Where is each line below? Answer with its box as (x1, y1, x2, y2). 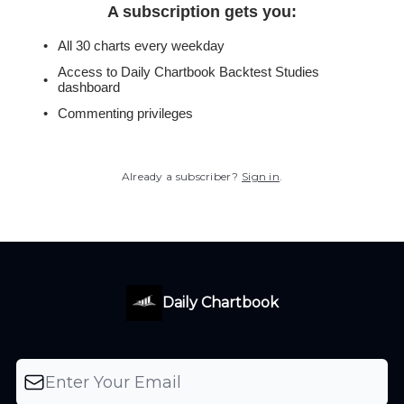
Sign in (241, 170, 280, 183)
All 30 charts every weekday (58, 38, 225, 53)
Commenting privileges (58, 106, 193, 121)
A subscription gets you (107, 3, 291, 21)
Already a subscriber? (121, 170, 238, 183)
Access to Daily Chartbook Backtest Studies (58, 64, 319, 79)
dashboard (58, 79, 120, 95)
